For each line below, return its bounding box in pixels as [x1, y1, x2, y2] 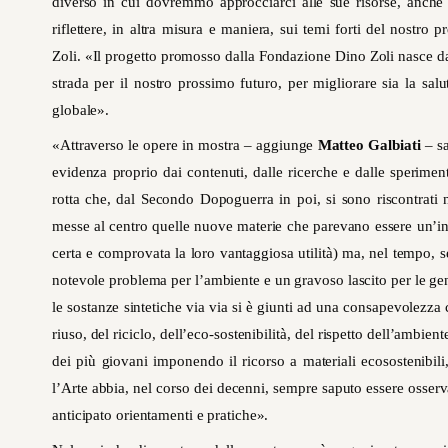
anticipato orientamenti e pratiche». [52, 407, 269, 424]
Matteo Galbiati [317, 137, 421, 154]
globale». [52, 102, 110, 119]
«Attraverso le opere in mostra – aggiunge [52, 137, 318, 154]
